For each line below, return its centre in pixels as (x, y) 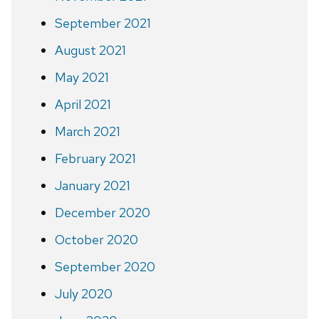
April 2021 (83, 104)
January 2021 (92, 185)
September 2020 (105, 266)
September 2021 (103, 23)
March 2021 (87, 131)
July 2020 (83, 293)
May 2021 (82, 77)
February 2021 (95, 158)
